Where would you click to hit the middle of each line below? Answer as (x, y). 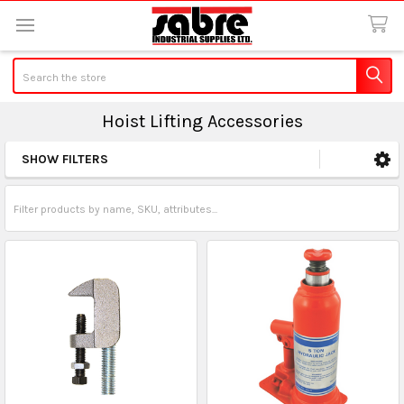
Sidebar (57, 179)
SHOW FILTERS (65, 159)
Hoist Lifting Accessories (202, 121)
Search (30, 66)
